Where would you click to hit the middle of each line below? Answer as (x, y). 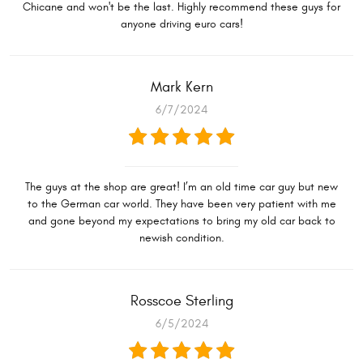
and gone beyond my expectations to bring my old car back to (181, 221)
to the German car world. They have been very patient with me (181, 204)
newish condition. (181, 238)
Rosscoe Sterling (181, 301)
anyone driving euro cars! (181, 24)
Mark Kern (181, 88)
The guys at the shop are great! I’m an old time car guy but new (181, 187)
